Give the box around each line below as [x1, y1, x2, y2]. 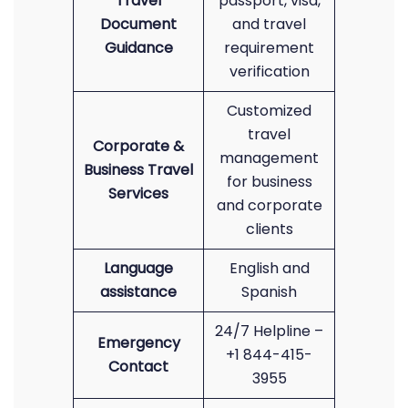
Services [108, 183, 168, 204]
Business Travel [84, 159, 193, 180]
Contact [108, 356, 168, 377]
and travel [232, 14, 306, 35]
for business [226, 171, 312, 192]
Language [104, 258, 173, 279]
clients [245, 219, 293, 240]
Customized [227, 100, 311, 121]
